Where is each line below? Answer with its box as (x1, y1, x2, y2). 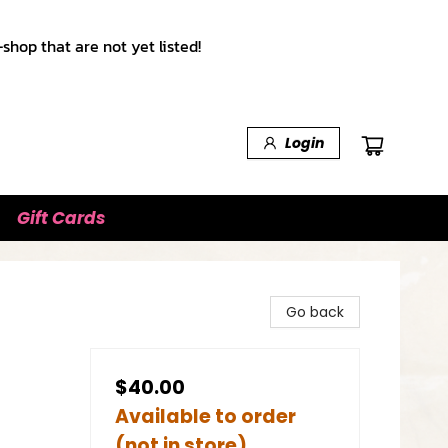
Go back (286, 302, 344, 322)
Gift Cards (17, 206, 105, 230)
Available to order (115, 403, 296, 430)
